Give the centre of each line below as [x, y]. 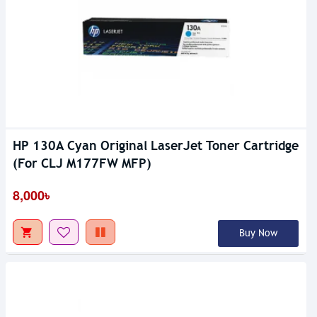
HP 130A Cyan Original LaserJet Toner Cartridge [156, 146]
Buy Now [258, 234]
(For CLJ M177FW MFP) [82, 163]
